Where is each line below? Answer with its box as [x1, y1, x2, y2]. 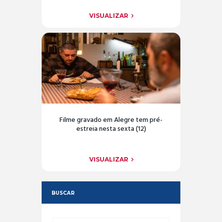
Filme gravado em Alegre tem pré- [59, 114, 163, 126]
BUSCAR [51, 189, 75, 196]
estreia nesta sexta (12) [76, 123, 146, 135]
